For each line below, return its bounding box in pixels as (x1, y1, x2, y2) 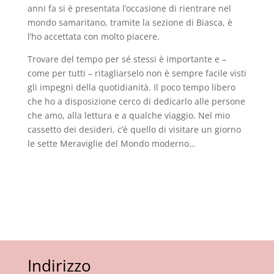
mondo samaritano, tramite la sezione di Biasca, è (27, 17, 232, 28)
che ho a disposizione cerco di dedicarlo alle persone (27, 95, 245, 107)
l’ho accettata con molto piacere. (27, 31, 160, 42)
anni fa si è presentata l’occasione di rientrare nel (27, 2, 231, 14)
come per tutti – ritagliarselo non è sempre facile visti (27, 67, 246, 79)
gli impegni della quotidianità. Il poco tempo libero (27, 81, 235, 93)
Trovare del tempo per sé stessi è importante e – (27, 53, 226, 65)
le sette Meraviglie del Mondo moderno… (27, 138, 196, 149)
